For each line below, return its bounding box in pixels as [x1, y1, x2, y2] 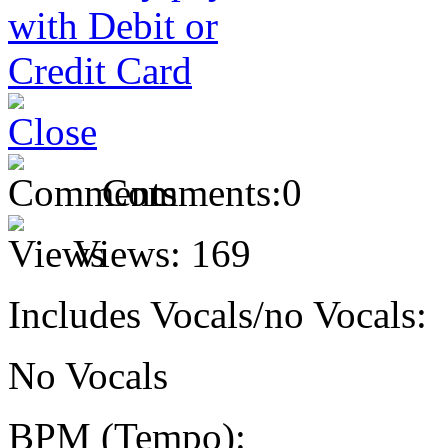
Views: [73, 231, 181, 275]
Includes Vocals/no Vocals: [8, 292, 427, 336]
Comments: [102, 170, 282, 214]
